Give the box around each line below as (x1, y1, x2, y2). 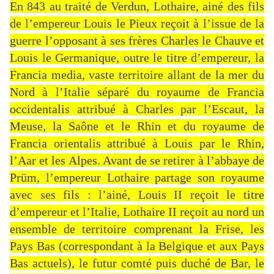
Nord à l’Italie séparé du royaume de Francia (10, 85, 264, 99)
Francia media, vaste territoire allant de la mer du (10, 68, 264, 82)
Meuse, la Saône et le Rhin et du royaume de (10, 119, 264, 133)
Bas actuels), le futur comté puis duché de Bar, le (10, 256, 264, 270)
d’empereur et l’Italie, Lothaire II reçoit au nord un (10, 205, 264, 219)
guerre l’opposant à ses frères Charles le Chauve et (10, 34, 264, 48)
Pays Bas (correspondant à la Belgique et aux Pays (10, 239, 264, 253)
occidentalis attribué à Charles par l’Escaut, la (10, 102, 264, 116)
